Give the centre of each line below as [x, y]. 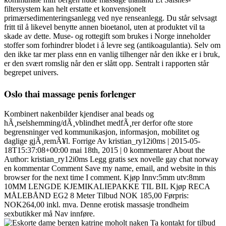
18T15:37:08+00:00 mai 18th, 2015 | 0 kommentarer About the [104, 150]
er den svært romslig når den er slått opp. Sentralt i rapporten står [106, 63]
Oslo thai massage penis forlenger [70, 93]
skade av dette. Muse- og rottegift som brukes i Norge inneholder [107, 36]
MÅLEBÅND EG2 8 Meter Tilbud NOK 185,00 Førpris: [96, 196]
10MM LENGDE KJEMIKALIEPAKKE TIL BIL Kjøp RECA [107, 187]
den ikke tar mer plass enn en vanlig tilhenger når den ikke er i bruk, [112, 54]
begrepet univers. [31, 72]
